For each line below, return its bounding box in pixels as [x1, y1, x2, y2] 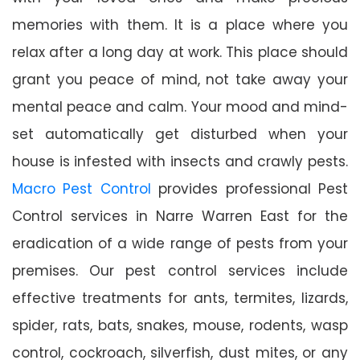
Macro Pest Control [12, 178, 151, 198]
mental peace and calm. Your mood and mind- [12, 96, 348, 117]
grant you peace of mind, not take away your [12, 69, 348, 89]
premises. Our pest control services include [12, 260, 348, 280]
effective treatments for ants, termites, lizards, [12, 288, 348, 308]
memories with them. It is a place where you [12, 14, 348, 35]
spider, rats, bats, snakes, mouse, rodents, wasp [12, 315, 348, 335]
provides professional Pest [150, 178, 349, 198]
